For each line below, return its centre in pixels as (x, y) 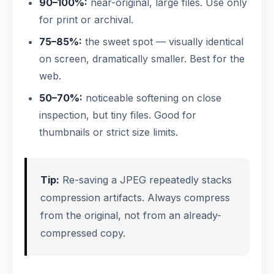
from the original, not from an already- (131, 215)
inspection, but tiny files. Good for (118, 115)
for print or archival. (86, 20)
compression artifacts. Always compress (135, 198)
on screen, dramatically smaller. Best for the (142, 59)
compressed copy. (83, 233)
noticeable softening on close (152, 98)
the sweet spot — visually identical (163, 42)
